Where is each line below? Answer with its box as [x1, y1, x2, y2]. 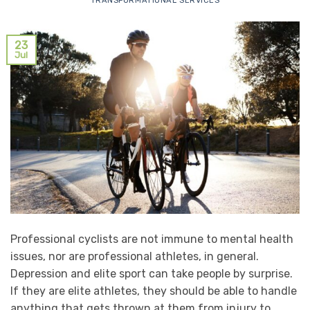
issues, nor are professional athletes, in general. [10, 250, 259, 264]
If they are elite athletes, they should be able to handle [10, 284, 297, 298]
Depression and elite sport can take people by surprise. [10, 267, 293, 281]
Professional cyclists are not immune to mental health [10, 232, 293, 246]
